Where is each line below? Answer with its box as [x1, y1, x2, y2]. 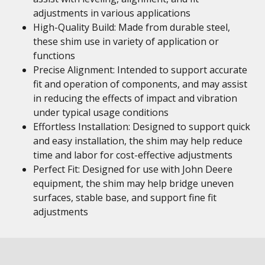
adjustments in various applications [33, 7, 190, 20]
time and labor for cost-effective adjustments [33, 148, 232, 161]
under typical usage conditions [33, 106, 169, 119]
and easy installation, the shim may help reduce [33, 134, 243, 147]
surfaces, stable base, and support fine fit [33, 191, 216, 204]
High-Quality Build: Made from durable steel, [33, 21, 230, 34]
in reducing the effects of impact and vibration [33, 92, 237, 105]
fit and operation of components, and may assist [33, 77, 247, 91]
